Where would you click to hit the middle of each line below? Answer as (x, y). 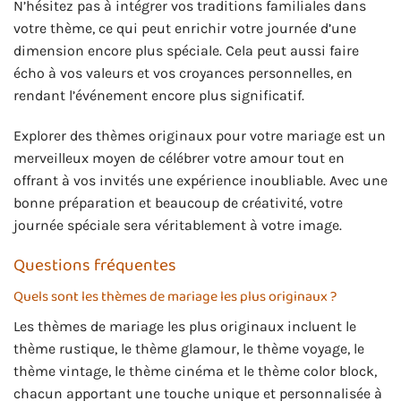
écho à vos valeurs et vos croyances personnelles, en (183, 73)
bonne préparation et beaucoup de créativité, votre (178, 203)
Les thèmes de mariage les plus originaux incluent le (185, 326)
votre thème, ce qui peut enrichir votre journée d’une (185, 28)
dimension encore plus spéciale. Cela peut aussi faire (186, 50)
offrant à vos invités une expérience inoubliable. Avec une (200, 181)
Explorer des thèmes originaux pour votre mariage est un (200, 136)
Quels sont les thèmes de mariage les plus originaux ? (175, 296)
